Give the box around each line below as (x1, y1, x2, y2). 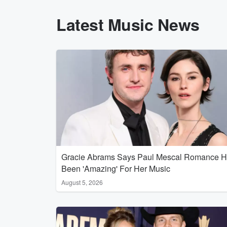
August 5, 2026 (61, 178, 103, 186)
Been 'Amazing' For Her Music (61, 163, 170, 174)
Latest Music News (56, 13, 200, 36)
